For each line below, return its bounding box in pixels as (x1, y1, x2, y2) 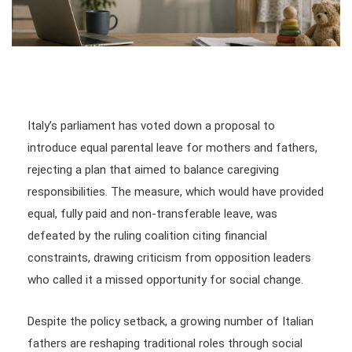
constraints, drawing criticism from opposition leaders (27, 250, 311, 265)
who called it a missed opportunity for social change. (27, 272, 303, 287)
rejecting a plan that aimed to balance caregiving (27, 162, 279, 177)
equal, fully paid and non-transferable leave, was (27, 206, 277, 221)
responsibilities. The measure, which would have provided (27, 184, 324, 199)
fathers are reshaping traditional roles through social (27, 335, 302, 350)
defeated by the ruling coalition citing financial (27, 228, 267, 243)
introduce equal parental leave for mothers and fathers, (27, 140, 317, 155)
